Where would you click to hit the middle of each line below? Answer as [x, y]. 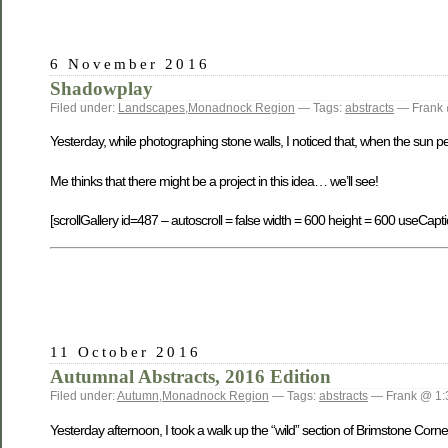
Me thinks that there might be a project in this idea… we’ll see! [214, 180]
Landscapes [151, 107]
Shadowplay [101, 88]
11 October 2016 [125, 352]
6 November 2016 [130, 63]
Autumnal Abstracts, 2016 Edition [190, 377]
